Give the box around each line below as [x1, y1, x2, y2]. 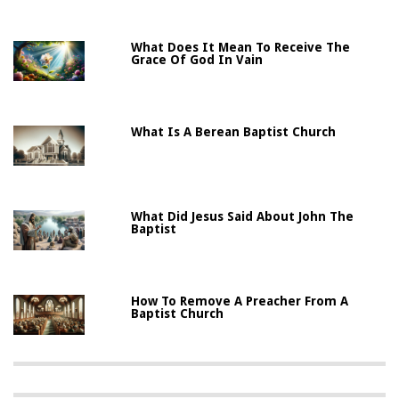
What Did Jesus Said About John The [131, 208, 354, 224]
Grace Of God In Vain [131, 52, 264, 67]
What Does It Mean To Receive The [131, 39, 351, 54]
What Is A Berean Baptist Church [131, 124, 337, 139]
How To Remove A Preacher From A [131, 293, 349, 308]
